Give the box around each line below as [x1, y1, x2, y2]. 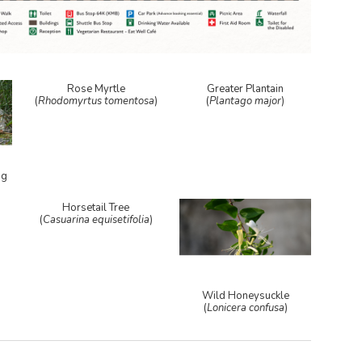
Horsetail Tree [62, 200, 130, 216]
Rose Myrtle [66, 81, 125, 96]
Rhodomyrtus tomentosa [37, 93, 154, 108]
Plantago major [209, 93, 282, 108]
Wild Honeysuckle [201, 288, 289, 303]
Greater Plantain [207, 81, 284, 96]
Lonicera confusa [206, 300, 284, 315]
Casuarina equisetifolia [42, 213, 149, 228]
